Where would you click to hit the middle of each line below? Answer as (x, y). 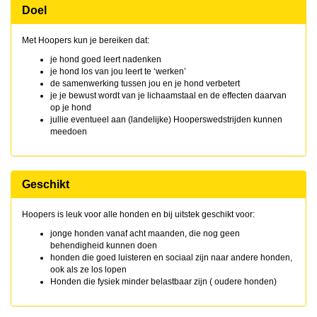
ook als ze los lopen (88, 270)
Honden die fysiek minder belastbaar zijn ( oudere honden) (163, 282)
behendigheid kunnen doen (104, 246)
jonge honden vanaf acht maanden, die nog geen (145, 234)
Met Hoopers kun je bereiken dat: (86, 40)
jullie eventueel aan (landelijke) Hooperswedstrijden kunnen (166, 120)
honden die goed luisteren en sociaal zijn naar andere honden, (171, 258)
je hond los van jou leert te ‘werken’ (118, 71)
